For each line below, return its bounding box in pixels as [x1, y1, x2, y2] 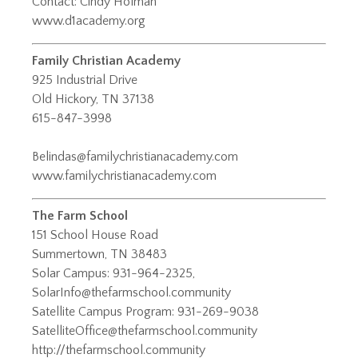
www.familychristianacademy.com [32, 169, 217, 184]
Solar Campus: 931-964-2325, [32, 266, 198, 281]
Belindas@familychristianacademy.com [32, 149, 238, 165]
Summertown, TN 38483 [32, 247, 167, 262]
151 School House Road [32, 228, 158, 243]
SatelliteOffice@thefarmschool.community [32, 324, 257, 339]
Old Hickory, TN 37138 [32, 92, 154, 107]
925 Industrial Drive [32, 73, 137, 88]
